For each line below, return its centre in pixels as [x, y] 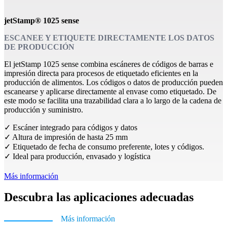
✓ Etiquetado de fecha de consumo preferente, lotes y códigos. [104, 146]
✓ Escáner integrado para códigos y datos [71, 127]
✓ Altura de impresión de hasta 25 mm [66, 137]
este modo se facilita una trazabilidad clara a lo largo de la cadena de [113, 100]
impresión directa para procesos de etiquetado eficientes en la [101, 73]
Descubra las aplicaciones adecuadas [99, 197]
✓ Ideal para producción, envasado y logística [77, 156]
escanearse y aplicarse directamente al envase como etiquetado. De [110, 91]
